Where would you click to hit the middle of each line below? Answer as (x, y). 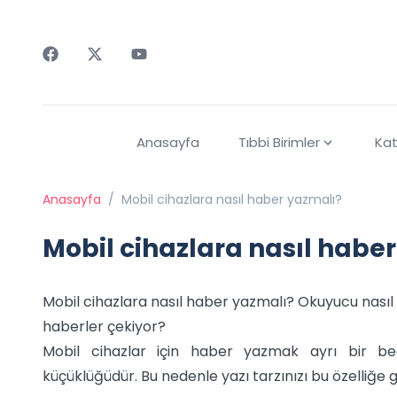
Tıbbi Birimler (279, 143)
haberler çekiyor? (104, 327)
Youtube (159, 71)
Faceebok (77, 71)
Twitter (111, 71)
